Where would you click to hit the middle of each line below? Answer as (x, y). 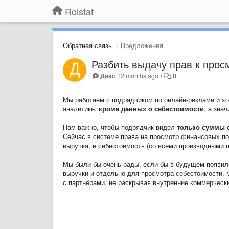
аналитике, (81, 109)
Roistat (79, 11)
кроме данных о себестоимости (151, 109)
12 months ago (138, 76)
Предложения (141, 45)
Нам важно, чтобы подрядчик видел (120, 127)
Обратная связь (87, 45)
